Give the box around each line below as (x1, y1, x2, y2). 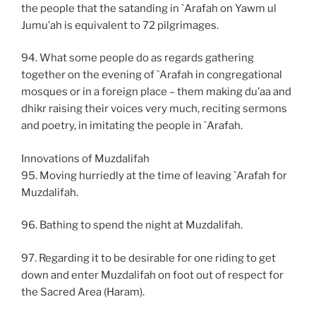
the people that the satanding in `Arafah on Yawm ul (21, 1, 276, 15)
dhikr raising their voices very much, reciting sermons (21, 102, 287, 116)
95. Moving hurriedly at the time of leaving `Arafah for (21, 169, 287, 182)
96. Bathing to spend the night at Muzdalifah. (21, 219, 243, 232)
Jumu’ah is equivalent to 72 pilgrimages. (21, 18, 219, 32)
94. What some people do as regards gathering (21, 51, 254, 65)
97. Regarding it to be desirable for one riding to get (21, 251, 276, 265)
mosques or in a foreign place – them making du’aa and (21, 85, 291, 99)
